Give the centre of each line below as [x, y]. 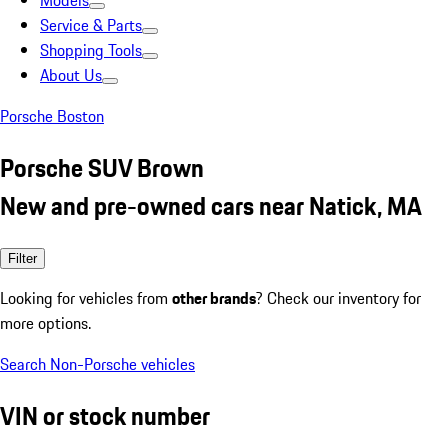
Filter [22, 258]
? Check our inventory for [338, 297]
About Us [71, 75]
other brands [214, 297]
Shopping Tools [91, 50]
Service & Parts [91, 25]
